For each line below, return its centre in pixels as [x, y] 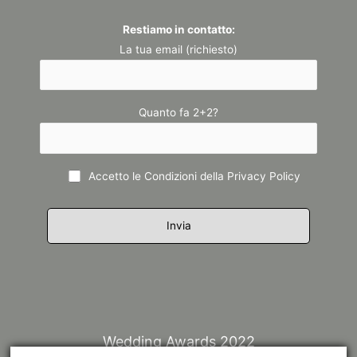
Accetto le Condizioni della [158, 177]
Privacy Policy [264, 177]
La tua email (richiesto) [178, 49]
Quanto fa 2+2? [178, 113]
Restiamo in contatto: [178, 29]
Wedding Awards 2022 [178, 342]
